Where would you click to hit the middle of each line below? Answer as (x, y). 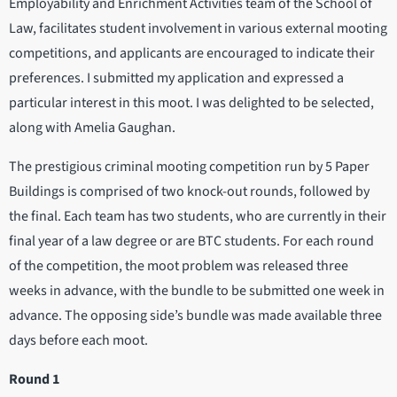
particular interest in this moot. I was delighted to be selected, (191, 103)
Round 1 (34, 380)
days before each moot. (80, 341)
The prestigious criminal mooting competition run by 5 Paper (189, 167)
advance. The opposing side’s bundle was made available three (195, 316)
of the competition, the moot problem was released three (179, 266)
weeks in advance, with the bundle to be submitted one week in (197, 291)
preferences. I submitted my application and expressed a (176, 78)
